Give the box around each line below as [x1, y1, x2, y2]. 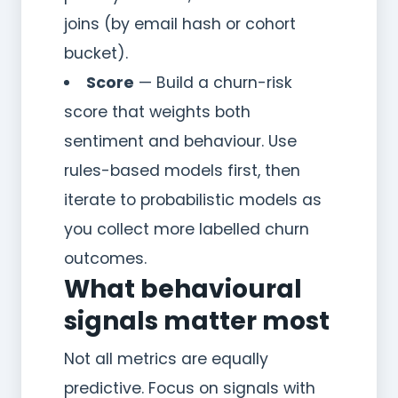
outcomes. [64, 247, 147, 269]
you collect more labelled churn [64, 218, 309, 240]
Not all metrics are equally [64, 347, 268, 370]
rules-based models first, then [64, 159, 300, 181]
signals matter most [64, 303, 330, 338]
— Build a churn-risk [133, 71, 292, 93]
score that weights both [64, 100, 251, 123]
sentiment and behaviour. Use [64, 130, 297, 152]
